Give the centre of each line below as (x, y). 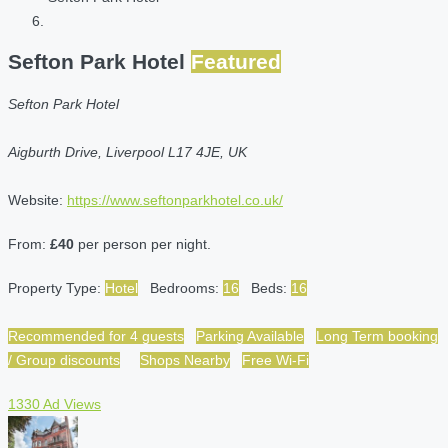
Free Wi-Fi (275, 359)
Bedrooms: (186, 287)
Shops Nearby (185, 359)
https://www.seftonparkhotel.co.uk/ (175, 199)
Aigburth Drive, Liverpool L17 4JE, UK (127, 151)
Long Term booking (377, 335)
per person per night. (142, 243)
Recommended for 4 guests (96, 335)
